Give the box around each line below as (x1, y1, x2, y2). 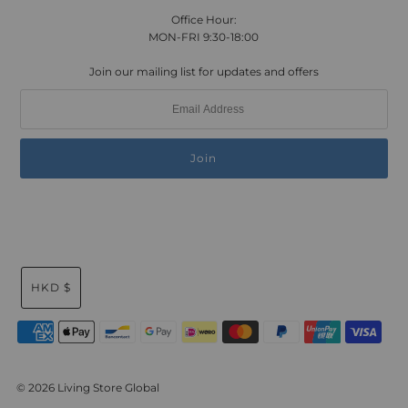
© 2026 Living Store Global (15, 380, 159, 394)
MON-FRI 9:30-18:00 (148, 29, 260, 44)
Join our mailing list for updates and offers (88, 64, 319, 78)
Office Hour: (170, 12, 237, 26)
